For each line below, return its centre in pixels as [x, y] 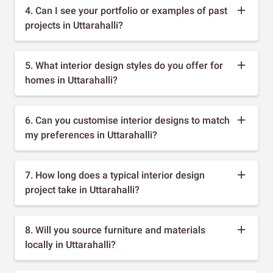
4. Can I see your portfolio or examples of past [126, 10]
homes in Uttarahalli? [71, 80]
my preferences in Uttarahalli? [91, 135]
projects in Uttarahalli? [74, 25]
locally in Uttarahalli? [70, 244]
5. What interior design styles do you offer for [124, 65]
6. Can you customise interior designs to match [127, 120]
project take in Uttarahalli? [82, 190]
